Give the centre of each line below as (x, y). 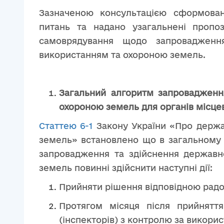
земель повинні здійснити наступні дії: (126, 168)
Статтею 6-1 (66, 126)
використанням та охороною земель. (122, 55)
